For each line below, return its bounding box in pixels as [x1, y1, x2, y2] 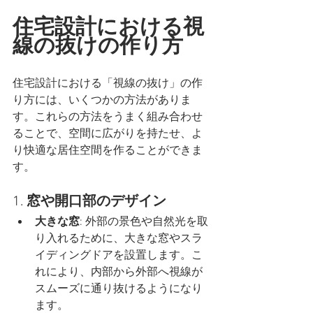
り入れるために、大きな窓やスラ [35, 232, 203, 247]
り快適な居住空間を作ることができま [13, 144, 203, 159]
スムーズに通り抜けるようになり [35, 282, 203, 297]
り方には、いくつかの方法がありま [13, 94, 191, 108]
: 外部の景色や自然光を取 [80, 215, 208, 230]
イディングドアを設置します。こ [35, 249, 203, 263]
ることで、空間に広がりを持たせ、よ [13, 127, 203, 142]
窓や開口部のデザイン [27, 194, 166, 211]
